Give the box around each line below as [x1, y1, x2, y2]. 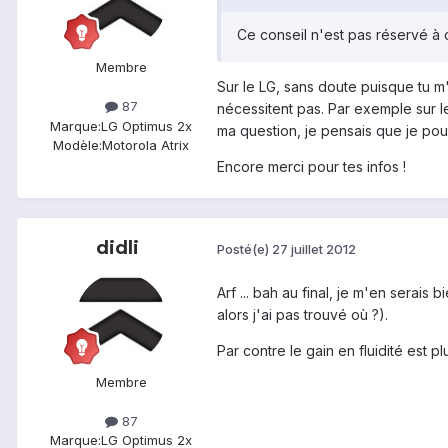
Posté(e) [217, 241, 272, 258]
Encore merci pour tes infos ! [217, 157, 406, 175]
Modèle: [53, 136, 102, 153]
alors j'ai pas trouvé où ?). [217, 305, 388, 323]
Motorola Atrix [102, 136, 189, 153]
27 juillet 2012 [272, 241, 356, 258]
